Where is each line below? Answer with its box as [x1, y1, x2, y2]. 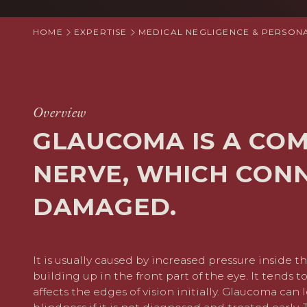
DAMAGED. [33, 192, 177, 221]
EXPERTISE [73, 27, 127, 37]
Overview [33, 103, 86, 121]
